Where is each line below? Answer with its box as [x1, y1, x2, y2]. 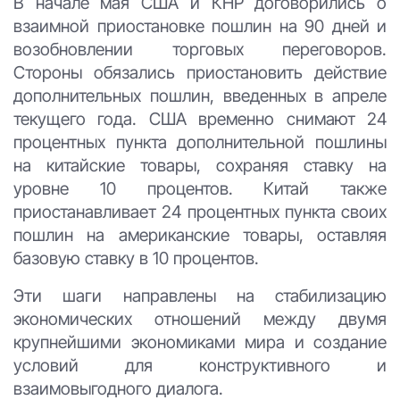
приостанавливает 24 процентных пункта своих [13, 200, 387, 222]
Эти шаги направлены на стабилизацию [13, 284, 387, 306]
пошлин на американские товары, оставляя [13, 223, 387, 246]
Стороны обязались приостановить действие [13, 61, 387, 83]
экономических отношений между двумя [13, 307, 387, 329]
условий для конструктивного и [13, 354, 387, 376]
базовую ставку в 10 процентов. [13, 246, 259, 269]
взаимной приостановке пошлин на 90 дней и [13, 14, 387, 37]
